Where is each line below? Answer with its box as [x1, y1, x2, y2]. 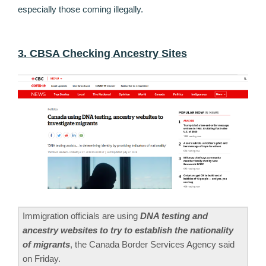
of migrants [23, 239, 70, 249]
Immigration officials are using [23, 210, 140, 221]
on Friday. [23, 253, 61, 264]
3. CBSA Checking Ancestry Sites [18, 47, 187, 59]
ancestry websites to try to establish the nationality [23, 224, 233, 235]
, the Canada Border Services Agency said [70, 239, 235, 249]
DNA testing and [140, 210, 208, 221]
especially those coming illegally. [18, 4, 143, 15]
